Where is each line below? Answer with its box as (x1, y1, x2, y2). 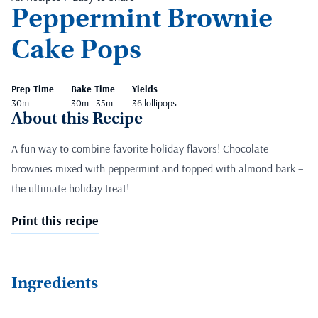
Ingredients (11, 276, 98, 294)
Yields (132, 82, 158, 96)
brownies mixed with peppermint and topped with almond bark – (11, 161, 304, 176)
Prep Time (11, 82, 54, 96)
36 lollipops (132, 97, 177, 110)
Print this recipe (11, 212, 99, 229)
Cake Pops (11, 38, 141, 67)
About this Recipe (11, 111, 143, 129)
